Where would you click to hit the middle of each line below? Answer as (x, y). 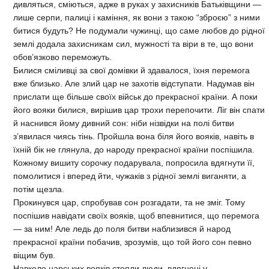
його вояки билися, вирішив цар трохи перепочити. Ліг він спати (139, 110)
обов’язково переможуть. (62, 57)
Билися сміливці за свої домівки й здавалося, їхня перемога (131, 70)
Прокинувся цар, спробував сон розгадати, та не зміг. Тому (129, 202)
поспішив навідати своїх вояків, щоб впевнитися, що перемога (136, 215)
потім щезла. (39, 189)
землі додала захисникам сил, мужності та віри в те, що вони (133, 44)
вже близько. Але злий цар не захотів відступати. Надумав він (134, 83)
